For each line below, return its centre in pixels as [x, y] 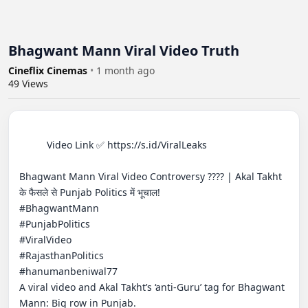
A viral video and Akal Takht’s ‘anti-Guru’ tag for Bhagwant [152, 287]
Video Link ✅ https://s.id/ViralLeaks [33, 144]
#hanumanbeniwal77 [68, 271]
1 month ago [125, 70]
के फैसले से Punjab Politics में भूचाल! [90, 192]
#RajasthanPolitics [62, 255]
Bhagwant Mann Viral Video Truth [124, 50]
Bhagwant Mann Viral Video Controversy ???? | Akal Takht [151, 176]
